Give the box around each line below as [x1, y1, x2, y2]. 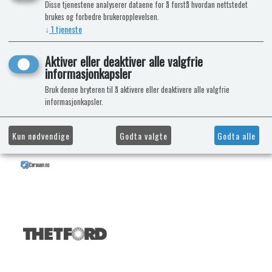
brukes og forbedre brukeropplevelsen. [45, 11, 159, 23]
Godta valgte [120, 129, 168, 142]
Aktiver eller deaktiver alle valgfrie [45, 52, 203, 71]
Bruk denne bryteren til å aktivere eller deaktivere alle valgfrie [45, 84, 229, 96]
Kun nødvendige [12, 129, 70, 142]
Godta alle [217, 129, 256, 142]
